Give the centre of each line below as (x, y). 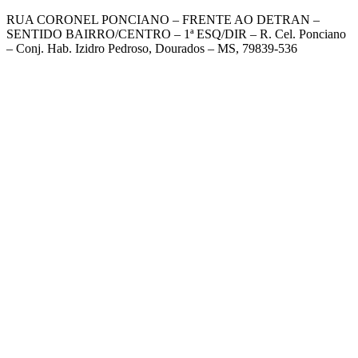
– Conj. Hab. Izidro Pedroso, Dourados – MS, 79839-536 (152, 48)
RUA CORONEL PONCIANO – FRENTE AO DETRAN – (163, 19)
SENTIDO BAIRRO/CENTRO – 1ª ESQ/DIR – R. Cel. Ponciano (176, 34)
